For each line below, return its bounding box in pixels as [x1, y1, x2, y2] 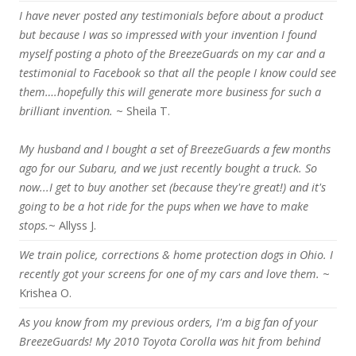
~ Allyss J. [48, 218, 96, 233]
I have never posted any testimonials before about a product [19, 8, 323, 23]
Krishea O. [19, 285, 72, 300]
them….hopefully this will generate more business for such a [19, 84, 321, 99]
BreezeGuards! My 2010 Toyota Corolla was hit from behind [19, 334, 320, 349]
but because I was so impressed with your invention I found [19, 27, 316, 42]
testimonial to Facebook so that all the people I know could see [19, 65, 336, 80]
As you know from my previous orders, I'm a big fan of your [19, 315, 318, 330]
